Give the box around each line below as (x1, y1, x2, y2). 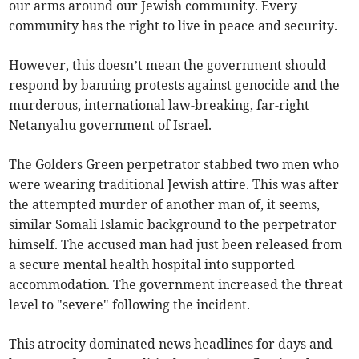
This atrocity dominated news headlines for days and (9, 336, 333, 353)
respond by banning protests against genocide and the (9, 77, 341, 94)
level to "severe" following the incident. (9, 296, 251, 313)
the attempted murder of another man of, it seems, (9, 196, 321, 213)
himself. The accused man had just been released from (9, 236, 343, 253)
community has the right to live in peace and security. (9, 18, 338, 34)
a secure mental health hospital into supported (9, 256, 296, 273)
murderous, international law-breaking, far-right (9, 97, 310, 114)
